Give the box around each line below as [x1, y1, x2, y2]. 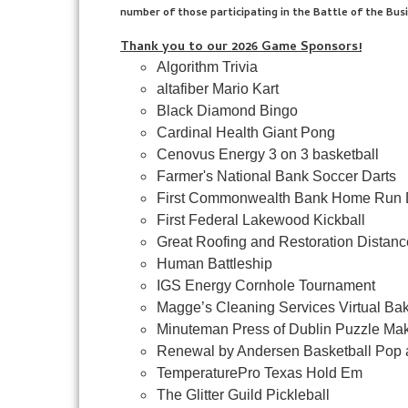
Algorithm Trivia [157, 59, 258, 75]
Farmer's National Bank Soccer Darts [157, 168, 396, 184]
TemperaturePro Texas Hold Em [157, 365, 362, 381]
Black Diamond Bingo [157, 103, 298, 118]
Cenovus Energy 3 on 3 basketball [157, 147, 379, 162]
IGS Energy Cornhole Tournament [157, 278, 375, 293]
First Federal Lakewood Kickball [157, 212, 365, 228]
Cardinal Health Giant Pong [157, 125, 335, 140]
